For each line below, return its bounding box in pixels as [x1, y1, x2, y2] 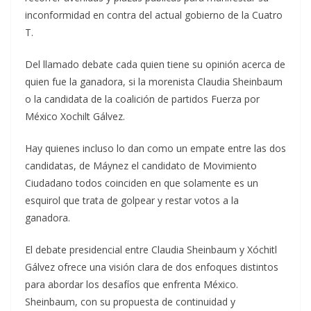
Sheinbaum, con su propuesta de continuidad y [25, 295, 235, 308]
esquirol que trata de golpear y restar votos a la [25, 194, 239, 207]
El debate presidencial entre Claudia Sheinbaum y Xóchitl [25, 243, 277, 256]
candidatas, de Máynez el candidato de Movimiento [25, 159, 257, 172]
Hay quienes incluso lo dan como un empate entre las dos [25, 142, 286, 155]
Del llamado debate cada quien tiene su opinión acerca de [25, 58, 285, 71]
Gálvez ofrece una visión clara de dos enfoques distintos [25, 260, 278, 274]
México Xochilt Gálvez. [25, 110, 125, 123]
